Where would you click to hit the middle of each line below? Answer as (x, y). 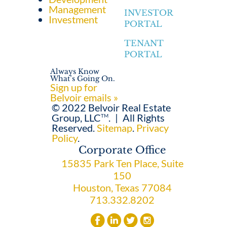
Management (78, 9)
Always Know (75, 72)
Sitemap (115, 128)
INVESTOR (149, 13)
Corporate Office (122, 150)
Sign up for (74, 87)
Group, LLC (77, 118)
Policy (65, 138)
